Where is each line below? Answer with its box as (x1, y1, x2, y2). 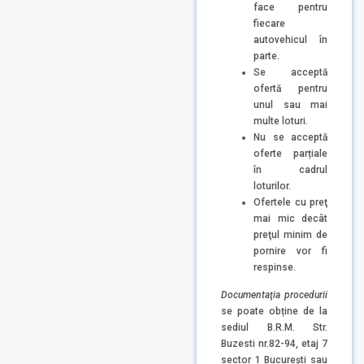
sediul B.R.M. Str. (221, 321, 327, 333)
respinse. (253, 261, 296, 273)
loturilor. (253, 180, 291, 192)
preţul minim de (253, 228, 327, 240)
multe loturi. (253, 115, 308, 127)
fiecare (253, 17, 285, 29)
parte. (253, 50, 279, 62)
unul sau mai (253, 98, 327, 110)
